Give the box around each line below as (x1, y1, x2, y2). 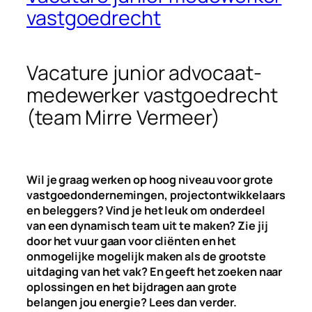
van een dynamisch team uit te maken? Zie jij (26, 218, 268, 234)
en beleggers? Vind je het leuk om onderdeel (26, 203, 265, 219)
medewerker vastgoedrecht (26, 81, 278, 109)
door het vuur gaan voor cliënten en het (26, 233, 237, 249)
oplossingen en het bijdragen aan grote (26, 279, 237, 295)
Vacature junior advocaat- (26, 59, 262, 87)
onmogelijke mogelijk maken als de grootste (26, 249, 266, 265)
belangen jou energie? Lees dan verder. (26, 295, 237, 311)
